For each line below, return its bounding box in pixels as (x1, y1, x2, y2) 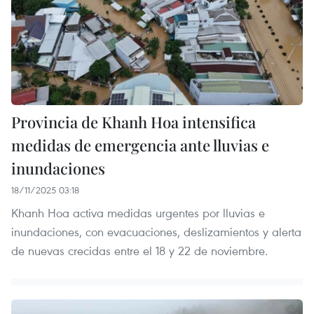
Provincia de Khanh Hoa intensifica (11, 111, 256, 132)
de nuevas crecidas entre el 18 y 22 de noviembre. (11, 242, 268, 259)
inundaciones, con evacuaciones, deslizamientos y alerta (11, 223, 301, 240)
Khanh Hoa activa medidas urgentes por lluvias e (11, 204, 265, 221)
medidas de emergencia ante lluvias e (11, 134, 269, 156)
